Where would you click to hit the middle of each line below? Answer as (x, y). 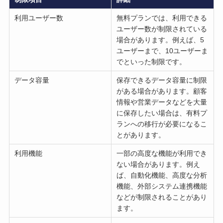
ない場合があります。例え (159, 164)
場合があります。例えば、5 (161, 40)
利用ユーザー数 (39, 18)
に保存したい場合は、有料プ (162, 113)
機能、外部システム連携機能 (162, 186)
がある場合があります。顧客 (162, 91)
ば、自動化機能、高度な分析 (162, 175)
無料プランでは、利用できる (162, 18)
